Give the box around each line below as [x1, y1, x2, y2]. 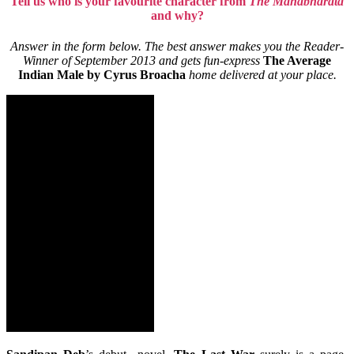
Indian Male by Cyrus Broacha [17, 68, 189, 82]
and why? [150, 8, 204, 22]
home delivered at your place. [188, 68, 337, 82]
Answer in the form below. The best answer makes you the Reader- [10, 40, 344, 54]
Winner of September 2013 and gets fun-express [23, 54, 260, 68]
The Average [263, 54, 331, 68]
